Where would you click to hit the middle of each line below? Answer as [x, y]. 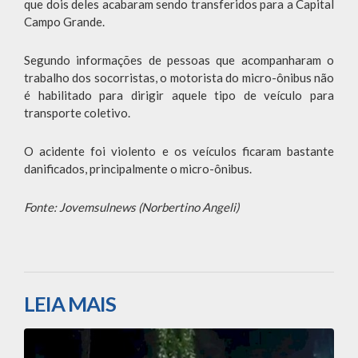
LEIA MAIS [70, 304]
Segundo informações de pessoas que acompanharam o [179, 60]
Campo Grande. [64, 22]
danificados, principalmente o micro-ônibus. [138, 169]
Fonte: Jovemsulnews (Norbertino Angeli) [131, 207]
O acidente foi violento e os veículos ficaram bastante [179, 151]
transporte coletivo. [77, 113]
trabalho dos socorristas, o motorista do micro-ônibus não [179, 78]
